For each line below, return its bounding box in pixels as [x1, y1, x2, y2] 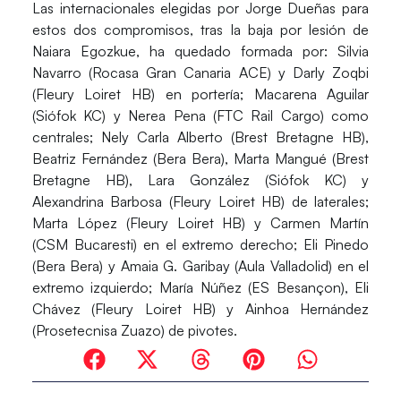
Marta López [31, 214, 126, 233]
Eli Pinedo [303, 235, 370, 254]
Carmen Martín [270, 214, 370, 233]
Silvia [337, 42, 370, 61]
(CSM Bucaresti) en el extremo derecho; [31, 235, 304, 254]
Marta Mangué [234, 149, 333, 168]
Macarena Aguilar [253, 85, 370, 104]
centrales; [31, 128, 101, 147]
